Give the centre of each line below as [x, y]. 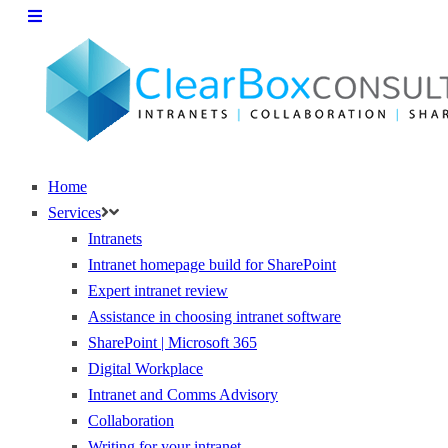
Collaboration [131, 420]
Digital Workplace [145, 368]
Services [74, 212]
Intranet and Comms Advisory [183, 394]
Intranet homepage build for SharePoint [212, 264]
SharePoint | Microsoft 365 [172, 342]
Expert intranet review [158, 290]
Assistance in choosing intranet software [214, 316]
